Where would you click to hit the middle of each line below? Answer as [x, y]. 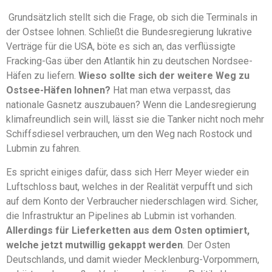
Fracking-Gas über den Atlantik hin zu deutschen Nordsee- [129, 61]
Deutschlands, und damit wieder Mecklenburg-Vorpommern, [133, 259]
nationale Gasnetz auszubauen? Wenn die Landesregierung [131, 105]
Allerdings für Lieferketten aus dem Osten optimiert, [128, 230]
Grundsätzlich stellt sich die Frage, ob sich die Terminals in [133, 18]
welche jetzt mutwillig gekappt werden [94, 245]
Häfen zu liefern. [42, 76]
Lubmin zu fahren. [43, 149]
